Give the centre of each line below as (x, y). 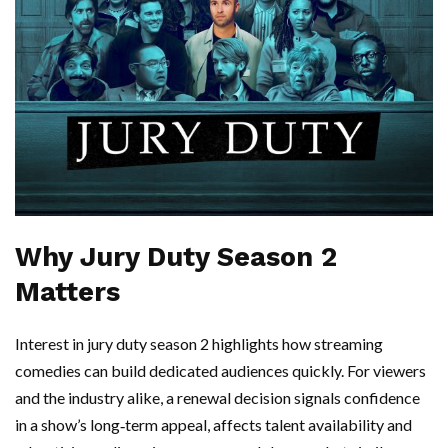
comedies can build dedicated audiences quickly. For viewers (220, 371)
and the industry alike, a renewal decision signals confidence (217, 398)
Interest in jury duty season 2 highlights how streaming (199, 344)
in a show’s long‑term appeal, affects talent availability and (213, 425)
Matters (67, 292)
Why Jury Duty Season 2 (176, 257)
